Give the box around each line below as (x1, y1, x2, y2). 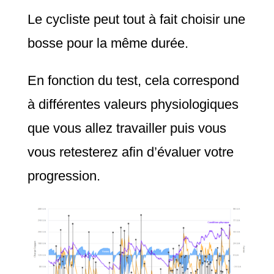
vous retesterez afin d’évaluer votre (27, 144, 234, 160)
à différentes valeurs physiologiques (27, 96, 239, 112)
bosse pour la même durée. (27, 35, 188, 51)
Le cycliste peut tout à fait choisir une (27, 11, 245, 27)
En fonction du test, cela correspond (27, 72, 239, 88)
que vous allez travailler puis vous (27, 120, 226, 136)
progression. (27, 168, 100, 183)
